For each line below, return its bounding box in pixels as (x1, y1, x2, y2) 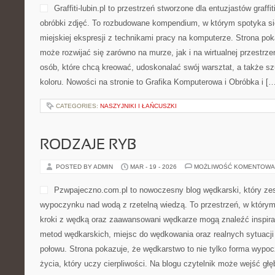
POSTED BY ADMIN (56, 163, 115, 170)
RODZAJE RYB (40, 139, 136, 152)
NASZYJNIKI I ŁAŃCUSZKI (100, 103, 177, 109)
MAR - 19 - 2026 (130, 163, 177, 170)
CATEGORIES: (56, 103, 100, 109)
